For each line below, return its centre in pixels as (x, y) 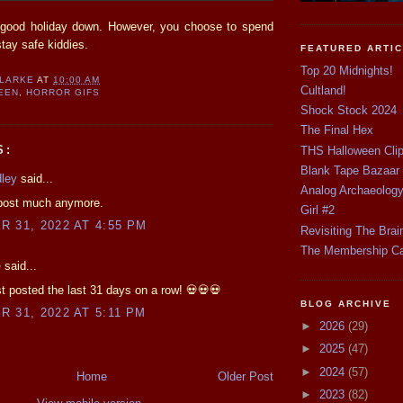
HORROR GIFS (63, 93)
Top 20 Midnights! (347, 70)
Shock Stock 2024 (349, 111)
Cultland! (323, 90)
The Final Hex (337, 130)
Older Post (246, 377)
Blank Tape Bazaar (350, 170)
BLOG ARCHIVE (346, 304)
